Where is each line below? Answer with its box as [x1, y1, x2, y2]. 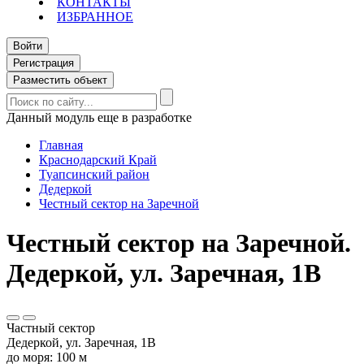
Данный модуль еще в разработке [6, 110, 192, 124]
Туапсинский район [39, 167, 149, 181]
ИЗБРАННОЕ [57, 10, 133, 24]
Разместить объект [13, 74, 107, 86]
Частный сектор [6, 320, 95, 335]
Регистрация [13, 57, 74, 69]
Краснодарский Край [39, 153, 157, 167]
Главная [39, 138, 83, 152]
